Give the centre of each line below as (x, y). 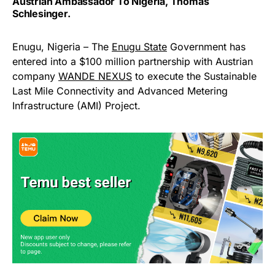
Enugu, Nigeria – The (62, 47)
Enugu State (139, 47)
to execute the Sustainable (194, 76)
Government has (206, 47)
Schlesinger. (41, 14)
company (35, 76)
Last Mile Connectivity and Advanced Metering (120, 91)
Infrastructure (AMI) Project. (76, 106)
